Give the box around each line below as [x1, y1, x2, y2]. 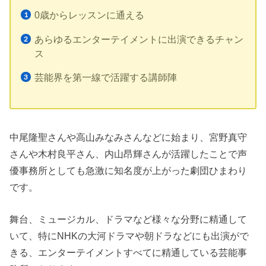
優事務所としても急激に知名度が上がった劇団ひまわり [9, 164, 248, 176]
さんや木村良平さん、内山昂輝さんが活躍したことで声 [9, 148, 248, 159]
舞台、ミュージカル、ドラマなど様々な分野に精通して [9, 213, 248, 224]
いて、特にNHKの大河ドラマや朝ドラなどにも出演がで [9, 230, 249, 241]
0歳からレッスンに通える [34, 9, 145, 21]
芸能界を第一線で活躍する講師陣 [34, 72, 178, 83]
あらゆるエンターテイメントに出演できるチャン [34, 33, 244, 45]
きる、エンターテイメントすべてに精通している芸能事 [9, 246, 248, 258]
